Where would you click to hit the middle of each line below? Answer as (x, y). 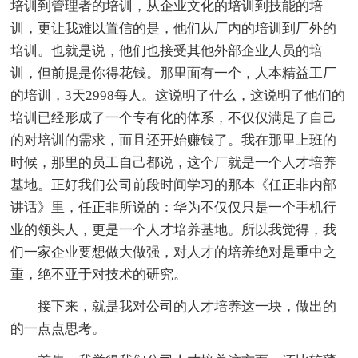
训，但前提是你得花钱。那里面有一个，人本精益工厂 (174, 73)
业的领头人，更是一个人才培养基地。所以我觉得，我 (174, 229)
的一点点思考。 (58, 328)
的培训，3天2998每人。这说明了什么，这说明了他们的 (178, 95)
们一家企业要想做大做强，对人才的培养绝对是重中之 (174, 252)
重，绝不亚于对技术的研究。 (99, 274)
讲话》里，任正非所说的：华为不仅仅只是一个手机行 (174, 207)
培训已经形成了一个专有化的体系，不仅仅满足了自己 (174, 117)
